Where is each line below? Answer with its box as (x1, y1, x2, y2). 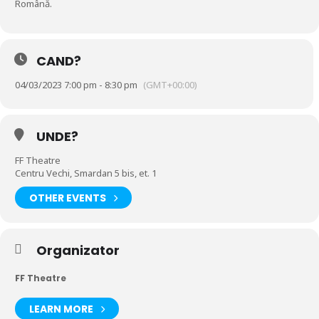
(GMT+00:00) (143, 78, 197, 91)
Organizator (36, 241, 120, 259)
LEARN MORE (29, 301, 93, 316)
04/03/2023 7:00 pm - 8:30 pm (15, 78, 137, 91)
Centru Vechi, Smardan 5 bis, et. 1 (15, 167, 157, 179)
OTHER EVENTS (29, 190, 106, 205)
